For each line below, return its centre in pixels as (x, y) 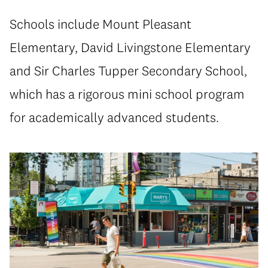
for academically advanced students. (114, 117)
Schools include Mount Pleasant (100, 24)
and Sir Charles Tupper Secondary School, (128, 71)
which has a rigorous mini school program (127, 94)
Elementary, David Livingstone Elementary (130, 47)
